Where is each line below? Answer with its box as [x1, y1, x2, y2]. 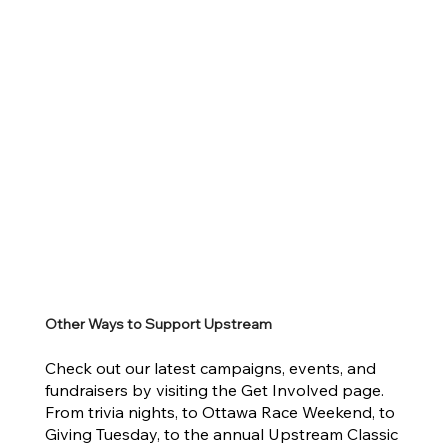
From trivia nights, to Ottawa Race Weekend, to [44, 402, 395, 423]
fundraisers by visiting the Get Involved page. [44, 380, 384, 401]
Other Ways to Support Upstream [45, 315, 273, 333]
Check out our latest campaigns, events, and [44, 358, 376, 379]
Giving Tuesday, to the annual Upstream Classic [44, 424, 398, 445]
